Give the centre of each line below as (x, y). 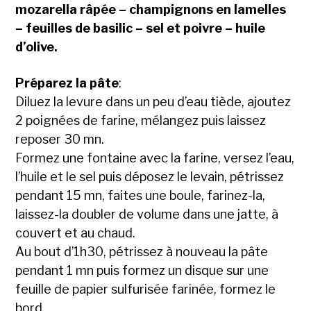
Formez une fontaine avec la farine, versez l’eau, (155, 158)
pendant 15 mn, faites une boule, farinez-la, (141, 195)
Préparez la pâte (67, 83)
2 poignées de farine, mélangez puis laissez (141, 120)
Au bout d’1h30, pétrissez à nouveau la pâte (142, 251)
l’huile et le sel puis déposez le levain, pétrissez (150, 176)
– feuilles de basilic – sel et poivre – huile (141, 28)
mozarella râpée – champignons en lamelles (151, 9)
